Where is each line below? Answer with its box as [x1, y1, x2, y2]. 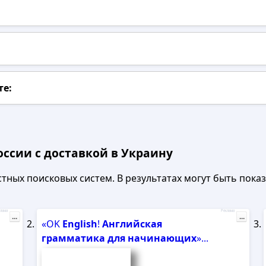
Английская [102, 217, 162, 230]
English [62, 217, 97, 230]
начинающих [127, 232, 197, 245]
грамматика [41, 232, 105, 245]
